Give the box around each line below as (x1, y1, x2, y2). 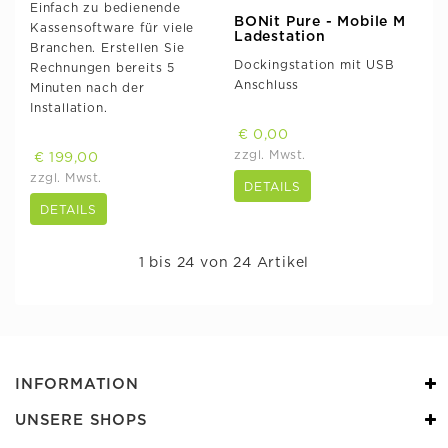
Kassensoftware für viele (30, 21, 195, 34)
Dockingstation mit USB (234, 58, 395, 71)
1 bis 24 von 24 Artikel (138, 255, 310, 270)
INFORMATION (15, 376, 139, 392)
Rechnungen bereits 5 (30, 61, 176, 74)
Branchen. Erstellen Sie (30, 41, 185, 54)
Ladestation (234, 29, 326, 44)
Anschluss (234, 78, 300, 91)
